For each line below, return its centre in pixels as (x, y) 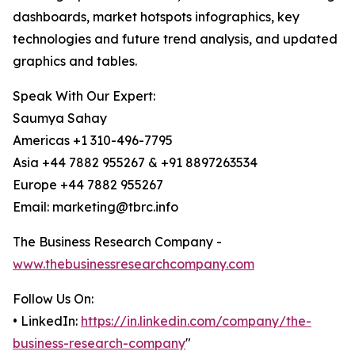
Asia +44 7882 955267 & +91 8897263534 (135, 163)
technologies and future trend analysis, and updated (175, 39)
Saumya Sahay (60, 118)
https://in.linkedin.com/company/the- (196, 321)
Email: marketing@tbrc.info (95, 207)
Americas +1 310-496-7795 (93, 141)
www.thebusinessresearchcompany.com (134, 264)
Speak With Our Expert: (84, 96)
